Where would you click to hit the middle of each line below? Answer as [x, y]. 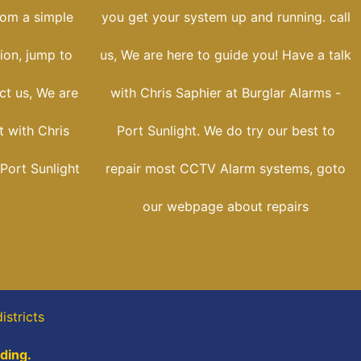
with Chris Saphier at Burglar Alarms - [226, 93]
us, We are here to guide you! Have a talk [226, 55]
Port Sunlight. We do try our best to [226, 131]
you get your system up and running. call [226, 17]
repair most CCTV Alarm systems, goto [226, 169]
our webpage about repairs [226, 207]
